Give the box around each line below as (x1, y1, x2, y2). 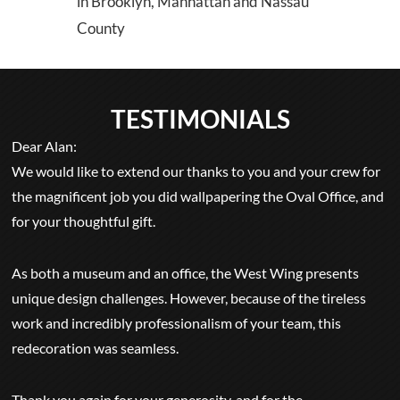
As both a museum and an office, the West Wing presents (12, 264, 360, 281)
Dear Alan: (12, 137, 78, 154)
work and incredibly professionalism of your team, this (12, 314, 342, 331)
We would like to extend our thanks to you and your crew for (12, 162, 381, 179)
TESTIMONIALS (110, 104, 290, 134)
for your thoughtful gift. (12, 212, 156, 229)
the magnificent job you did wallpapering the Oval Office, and (12, 187, 385, 204)
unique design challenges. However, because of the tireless (12, 289, 367, 306)
